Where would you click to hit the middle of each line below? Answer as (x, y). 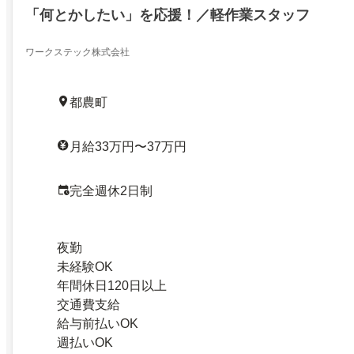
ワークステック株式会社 (77, 52)
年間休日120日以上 (112, 285)
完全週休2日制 (111, 190)
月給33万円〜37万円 (128, 146)
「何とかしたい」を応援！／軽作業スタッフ (168, 15)
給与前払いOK (98, 323)
